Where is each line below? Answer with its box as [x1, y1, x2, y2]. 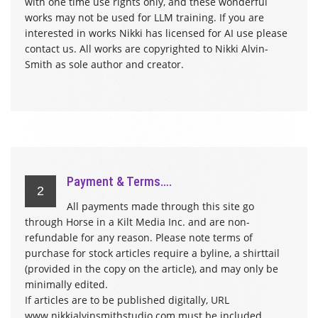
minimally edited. [25, 278, 108, 291]
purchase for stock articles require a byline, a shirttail [25, 246, 280, 260]
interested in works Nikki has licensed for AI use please [25, 26, 287, 40]
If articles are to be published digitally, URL [25, 293, 229, 307]
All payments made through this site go [67, 199, 254, 213]
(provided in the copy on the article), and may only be [25, 262, 278, 275]
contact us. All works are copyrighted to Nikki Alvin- [25, 42, 268, 55]
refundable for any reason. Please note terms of [25, 231, 253, 244]
